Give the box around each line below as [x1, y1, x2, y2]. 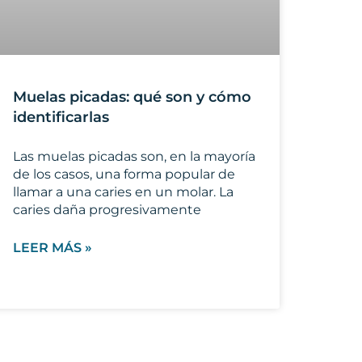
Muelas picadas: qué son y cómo [13, 88, 251, 107]
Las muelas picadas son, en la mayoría [13, 149, 255, 165]
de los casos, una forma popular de [13, 166, 235, 183]
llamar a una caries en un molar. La [13, 184, 234, 200]
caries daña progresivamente [13, 202, 201, 218]
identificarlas [13, 108, 109, 127]
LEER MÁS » [13, 240, 92, 256]
